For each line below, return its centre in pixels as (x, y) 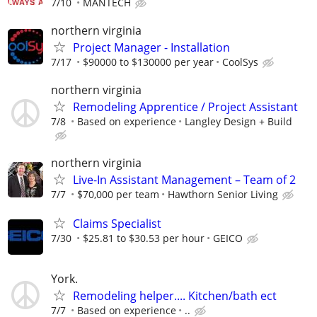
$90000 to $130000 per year (148, 62)
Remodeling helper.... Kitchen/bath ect (175, 295)
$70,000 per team (118, 195)
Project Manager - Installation (151, 47)
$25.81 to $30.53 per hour (144, 238)
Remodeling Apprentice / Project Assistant (185, 107)
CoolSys (240, 62)
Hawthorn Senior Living (223, 195)
